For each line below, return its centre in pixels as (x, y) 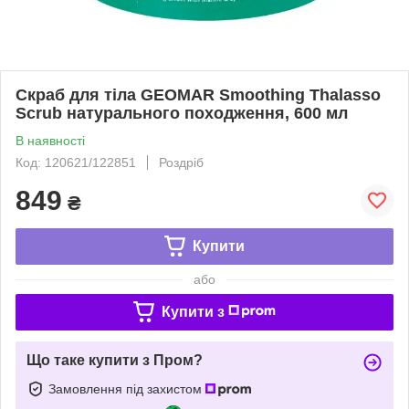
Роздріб (181, 162)
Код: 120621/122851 (76, 162)
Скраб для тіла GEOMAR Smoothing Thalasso (198, 94)
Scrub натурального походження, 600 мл (182, 113)
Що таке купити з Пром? (115, 360)
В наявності (50, 140)
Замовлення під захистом (127, 388)
